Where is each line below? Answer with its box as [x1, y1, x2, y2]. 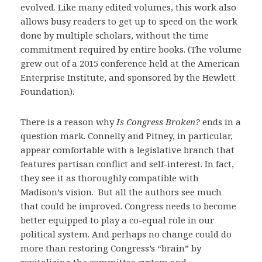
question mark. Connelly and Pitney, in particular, [20, 130, 233, 142]
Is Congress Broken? [116, 116, 200, 127]
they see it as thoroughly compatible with [20, 172, 199, 184]
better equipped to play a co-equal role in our [20, 214, 214, 226]
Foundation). [20, 85, 74, 97]
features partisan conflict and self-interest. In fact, [20, 158, 234, 170]
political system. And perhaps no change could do [20, 228, 232, 240]
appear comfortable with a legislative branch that [20, 144, 235, 156]
